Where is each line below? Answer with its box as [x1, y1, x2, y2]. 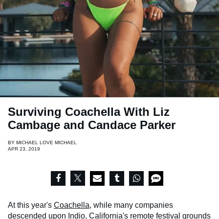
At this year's [8, 201, 54, 210]
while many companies [91, 201, 173, 210]
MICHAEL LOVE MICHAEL [16, 140, 77, 146]
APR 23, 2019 [8, 146, 40, 152]
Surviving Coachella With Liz [8, 105, 170, 119]
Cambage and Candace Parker [8, 118, 175, 132]
